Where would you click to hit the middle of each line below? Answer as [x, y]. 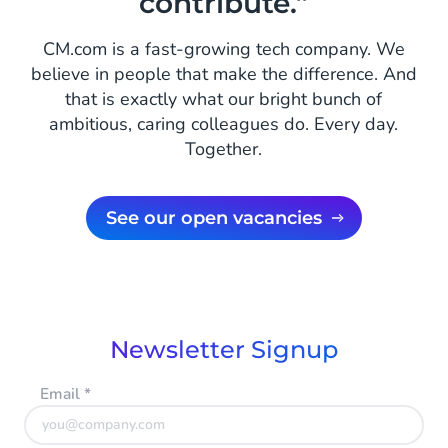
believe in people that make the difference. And [223, 74]
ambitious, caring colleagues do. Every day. [224, 124]
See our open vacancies [219, 218]
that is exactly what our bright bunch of [224, 99]
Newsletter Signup [223, 350]
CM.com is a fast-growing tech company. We [223, 49]
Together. [224, 149]
